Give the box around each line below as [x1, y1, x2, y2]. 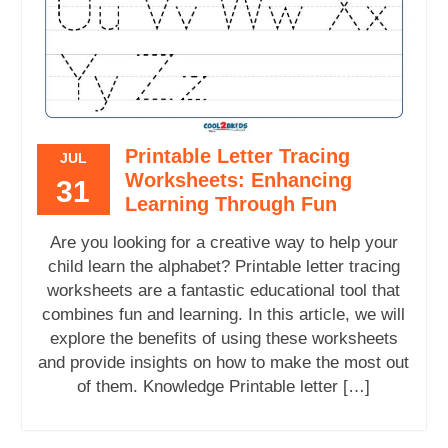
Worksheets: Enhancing [124, 168, 352, 191]
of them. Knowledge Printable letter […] [77, 376, 371, 396]
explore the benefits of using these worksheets [49, 328, 398, 348]
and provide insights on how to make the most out [38, 352, 410, 372]
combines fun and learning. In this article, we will [42, 304, 406, 324]
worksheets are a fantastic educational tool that [47, 280, 401, 300]
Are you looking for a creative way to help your [49, 232, 398, 252]
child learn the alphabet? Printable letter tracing [47, 256, 400, 276]
